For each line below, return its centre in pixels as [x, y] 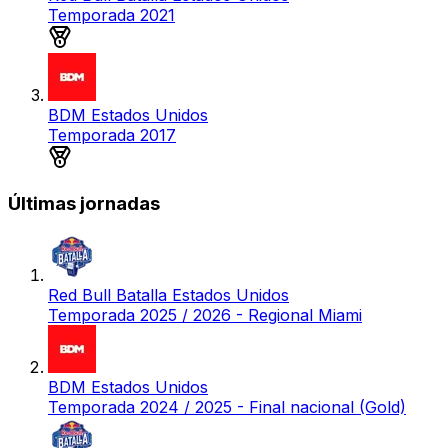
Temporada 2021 [111, 14]
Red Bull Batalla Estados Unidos [168, 295]
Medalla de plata [133, 33]
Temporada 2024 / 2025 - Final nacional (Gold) [227, 407]
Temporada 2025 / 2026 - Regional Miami [205, 315]
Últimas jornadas [84, 203]
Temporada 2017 [112, 134]
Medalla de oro [128, 153]
